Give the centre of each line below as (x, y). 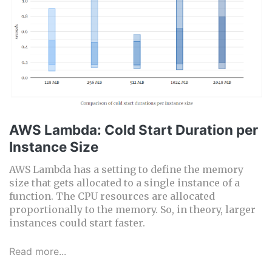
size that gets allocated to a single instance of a (124, 182)
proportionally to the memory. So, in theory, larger (132, 209)
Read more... (38, 251)
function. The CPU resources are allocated (112, 196)
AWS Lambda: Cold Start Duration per (134, 129)
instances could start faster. (77, 223)
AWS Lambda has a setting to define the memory (126, 169)
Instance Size (54, 146)
